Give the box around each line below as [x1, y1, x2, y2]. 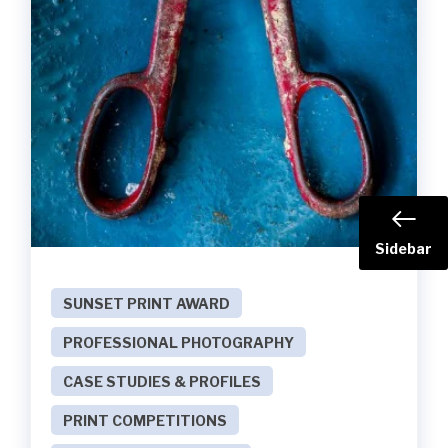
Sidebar [375, 239, 432, 257]
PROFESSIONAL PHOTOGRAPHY [63, 334, 294, 352]
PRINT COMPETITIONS [63, 412, 227, 430]
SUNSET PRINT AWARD [63, 295, 230, 313]
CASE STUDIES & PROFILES [63, 373, 261, 391]
